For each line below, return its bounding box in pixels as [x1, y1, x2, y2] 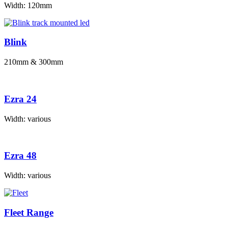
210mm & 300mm [4, 58, 63, 67]
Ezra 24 [4, 93, 37, 104]
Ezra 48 [4, 150, 37, 161]
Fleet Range [4, 207, 53, 218]
